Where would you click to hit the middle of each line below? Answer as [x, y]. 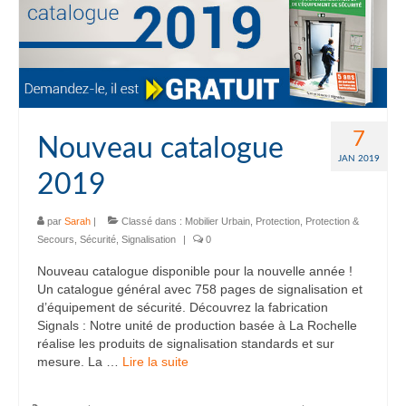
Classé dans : [152, 222]
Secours [56, 240]
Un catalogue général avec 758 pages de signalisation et [200, 290]
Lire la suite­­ [155, 362]
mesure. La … [80, 362]
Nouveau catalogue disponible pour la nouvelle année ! [195, 271]
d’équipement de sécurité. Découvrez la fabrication [183, 308]
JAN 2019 [359, 159]
